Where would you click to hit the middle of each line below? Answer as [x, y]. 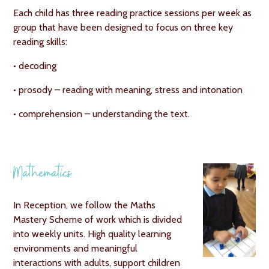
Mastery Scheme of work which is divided [98, 219]
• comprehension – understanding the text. [102, 114]
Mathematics [43, 176]
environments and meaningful [76, 248]
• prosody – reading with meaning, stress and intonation [128, 90]
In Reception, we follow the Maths [85, 205]
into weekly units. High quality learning [92, 234]
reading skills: [41, 42]
